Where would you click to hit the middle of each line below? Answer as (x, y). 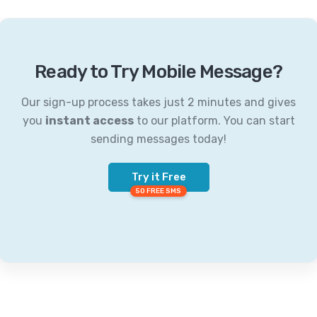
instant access (89, 121)
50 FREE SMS (158, 191)
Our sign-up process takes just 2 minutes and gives (158, 103)
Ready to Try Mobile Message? (158, 72)
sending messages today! (158, 139)
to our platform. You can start (214, 121)
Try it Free (158, 177)
